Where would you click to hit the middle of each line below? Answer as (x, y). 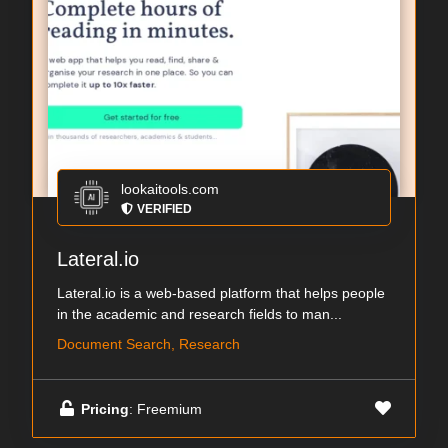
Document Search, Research (148, 344)
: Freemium (165, 408)
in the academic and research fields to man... (199, 314)
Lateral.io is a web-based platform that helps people (221, 293)
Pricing (105, 408)
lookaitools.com (170, 189)
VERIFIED (164, 209)
